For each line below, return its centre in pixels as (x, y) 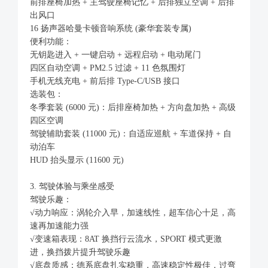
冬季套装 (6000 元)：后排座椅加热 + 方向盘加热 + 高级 (133, 107)
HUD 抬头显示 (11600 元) (77, 160)
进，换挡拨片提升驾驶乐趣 (80, 252)
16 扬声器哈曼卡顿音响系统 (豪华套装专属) (111, 28)
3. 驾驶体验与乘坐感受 (72, 186)
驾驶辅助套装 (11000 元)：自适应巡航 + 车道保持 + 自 (131, 133)
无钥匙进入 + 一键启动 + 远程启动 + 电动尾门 (115, 54)
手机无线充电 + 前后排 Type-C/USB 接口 (105, 81)
